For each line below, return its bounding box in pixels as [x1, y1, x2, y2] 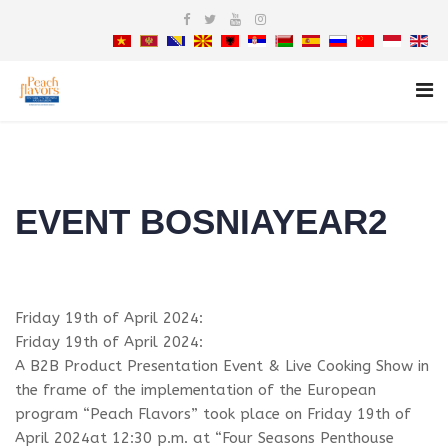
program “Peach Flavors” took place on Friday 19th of [15, 404, 411, 423]
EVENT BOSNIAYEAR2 [15, 201, 387, 241]
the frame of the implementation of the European [15, 380, 376, 399]
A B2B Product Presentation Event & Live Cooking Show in [15, 356, 429, 375]
